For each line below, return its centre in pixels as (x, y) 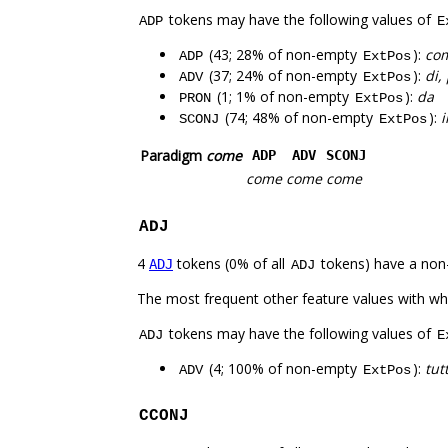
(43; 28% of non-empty (283, 55)
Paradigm (173, 156)
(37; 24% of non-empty (283, 76)
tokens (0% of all (231, 264)
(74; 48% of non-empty (299, 118)
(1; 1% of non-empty (283, 97)
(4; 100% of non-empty (283, 369)
